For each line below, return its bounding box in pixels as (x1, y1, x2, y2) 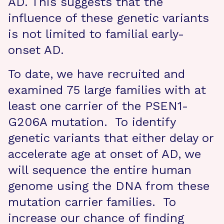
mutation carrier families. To (8, 195, 176, 209)
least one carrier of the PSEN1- (8, 99, 188, 113)
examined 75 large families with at (8, 83, 206, 97)
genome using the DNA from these (8, 179, 209, 193)
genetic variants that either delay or (8, 131, 213, 145)
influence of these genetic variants (8, 11, 209, 25)
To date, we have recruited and (8, 67, 185, 81)
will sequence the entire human (8, 163, 191, 177)
